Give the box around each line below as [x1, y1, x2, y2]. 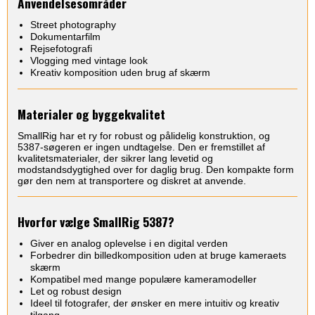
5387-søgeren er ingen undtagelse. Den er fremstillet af [18, 141, 265, 153]
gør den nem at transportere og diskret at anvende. [18, 175, 246, 187]
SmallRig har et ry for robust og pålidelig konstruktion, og [18, 130, 270, 142]
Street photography [30, 19, 116, 31]
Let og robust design [30, 285, 122, 297]
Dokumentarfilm [30, 31, 101, 43]
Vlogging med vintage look [30, 55, 148, 67]
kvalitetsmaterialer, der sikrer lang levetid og [18, 153, 213, 165]
